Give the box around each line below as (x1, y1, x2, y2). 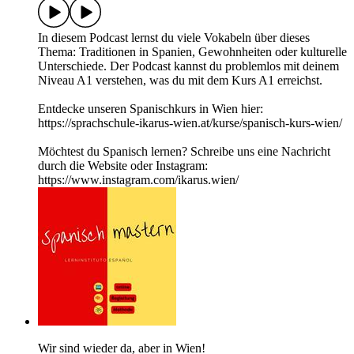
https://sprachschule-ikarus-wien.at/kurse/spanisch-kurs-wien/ (38, 116, 342, 130)
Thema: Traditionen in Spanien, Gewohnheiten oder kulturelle (38, 45, 347, 59)
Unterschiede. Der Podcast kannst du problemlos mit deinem (38, 59, 339, 73)
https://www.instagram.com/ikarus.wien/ (38, 173, 239, 187)
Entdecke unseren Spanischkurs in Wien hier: (38, 102, 263, 116)
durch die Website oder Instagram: (38, 159, 208, 173)
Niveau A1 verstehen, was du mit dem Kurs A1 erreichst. (38, 73, 322, 88)
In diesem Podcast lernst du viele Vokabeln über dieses (38, 31, 310, 45)
